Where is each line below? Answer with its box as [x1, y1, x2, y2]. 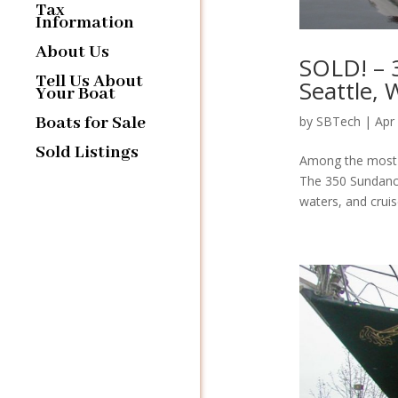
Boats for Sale [36, 111, 146, 134]
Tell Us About [36, 69, 143, 92]
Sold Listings [36, 140, 139, 163]
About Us [36, 40, 109, 63]
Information [36, 11, 134, 34]
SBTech [315, 113, 361, 131]
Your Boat [36, 82, 115, 105]
